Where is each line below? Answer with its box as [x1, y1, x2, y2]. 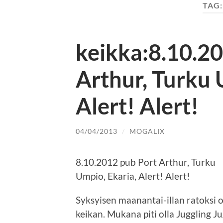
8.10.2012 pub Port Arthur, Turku [76, 156, 216, 168]
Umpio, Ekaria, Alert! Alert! [76, 170, 190, 182]
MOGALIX [129, 126, 165, 135]
